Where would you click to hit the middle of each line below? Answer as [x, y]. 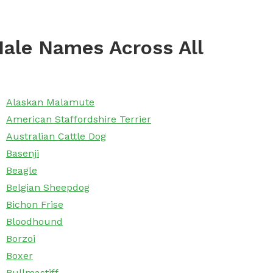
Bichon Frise [35, 205]
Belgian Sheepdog [48, 188]
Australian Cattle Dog [56, 136]
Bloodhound [34, 222]
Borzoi [21, 239]
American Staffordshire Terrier [79, 119]
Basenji [23, 154]
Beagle [22, 171]
